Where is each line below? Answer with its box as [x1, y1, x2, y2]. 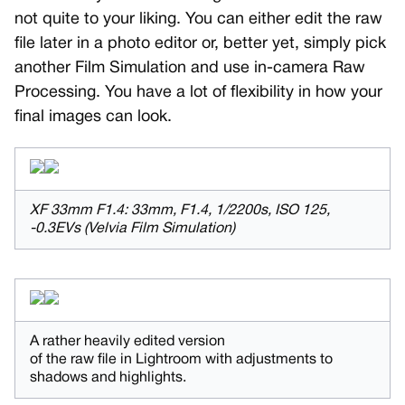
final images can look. [14, 109, 172, 126]
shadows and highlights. [30, 372, 186, 385]
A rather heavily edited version [30, 335, 225, 349]
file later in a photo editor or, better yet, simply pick [14, 36, 386, 52]
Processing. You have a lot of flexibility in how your [14, 85, 382, 101]
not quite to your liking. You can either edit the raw [14, 12, 382, 28]
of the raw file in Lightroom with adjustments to [30, 353, 333, 367]
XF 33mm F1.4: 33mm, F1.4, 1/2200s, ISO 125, [30, 204, 330, 218]
